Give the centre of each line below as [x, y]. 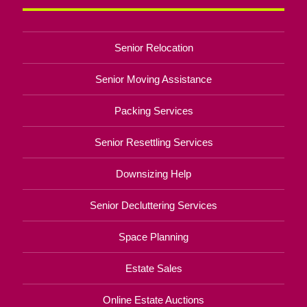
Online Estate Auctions [153, 299]
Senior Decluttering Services [153, 205]
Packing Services [153, 110]
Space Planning [153, 236]
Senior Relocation [153, 47]
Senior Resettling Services [153, 142]
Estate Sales [153, 268]
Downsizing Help [153, 173]
